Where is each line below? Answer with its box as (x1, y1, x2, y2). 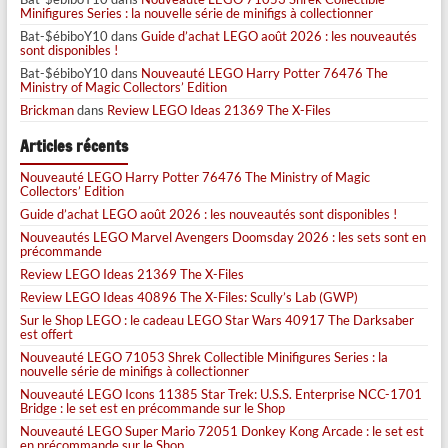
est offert (19, 326, 73, 343)
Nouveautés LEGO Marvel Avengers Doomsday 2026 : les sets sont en (19, 229, 426, 246)
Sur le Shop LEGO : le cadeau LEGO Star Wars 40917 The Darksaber (19, 312, 414, 329)
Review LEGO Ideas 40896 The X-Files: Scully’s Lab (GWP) (19, 289, 358, 306)
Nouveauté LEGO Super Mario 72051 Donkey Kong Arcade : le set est (19, 423, 424, 440)
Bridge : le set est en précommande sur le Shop (19, 400, 285, 417)
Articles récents (19, 135, 128, 159)
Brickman (19, 102, 74, 119)
